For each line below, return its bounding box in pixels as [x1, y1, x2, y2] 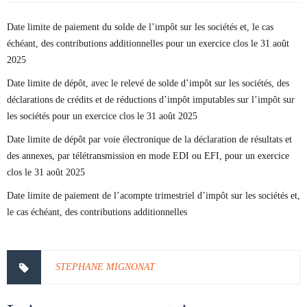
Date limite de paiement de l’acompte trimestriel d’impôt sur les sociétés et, [7, 191, 300, 201]
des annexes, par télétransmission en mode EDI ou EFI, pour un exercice [7, 151, 289, 161]
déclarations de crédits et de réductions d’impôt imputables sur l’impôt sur [7, 95, 295, 105]
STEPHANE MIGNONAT [56, 262, 155, 272]
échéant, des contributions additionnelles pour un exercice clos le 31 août [7, 38, 289, 49]
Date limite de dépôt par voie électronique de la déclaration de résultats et [7, 134, 292, 145]
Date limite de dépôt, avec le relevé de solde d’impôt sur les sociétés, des [7, 78, 289, 88]
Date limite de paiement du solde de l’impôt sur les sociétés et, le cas [7, 22, 273, 32]
